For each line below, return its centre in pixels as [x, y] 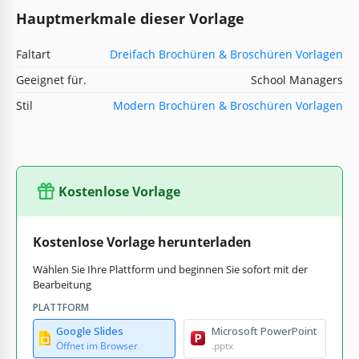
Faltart [33, 54]
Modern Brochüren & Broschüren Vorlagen [228, 105]
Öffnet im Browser [97, 345]
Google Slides [90, 331]
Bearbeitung [62, 284]
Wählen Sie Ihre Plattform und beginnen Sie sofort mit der [170, 269]
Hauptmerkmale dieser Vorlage [130, 18]
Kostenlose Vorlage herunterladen [142, 242]
